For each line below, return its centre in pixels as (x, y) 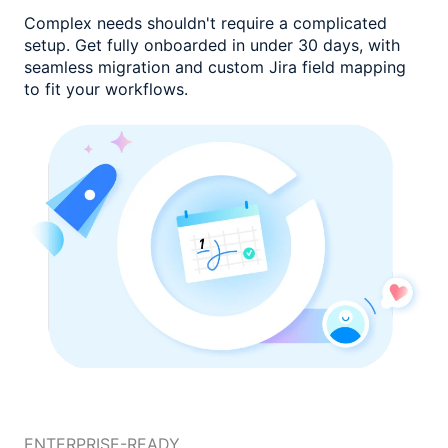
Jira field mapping (337, 67)
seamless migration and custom (146, 67)
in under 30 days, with (316, 45)
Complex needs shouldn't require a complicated (205, 23)
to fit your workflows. (106, 89)
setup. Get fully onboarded (128, 45)
